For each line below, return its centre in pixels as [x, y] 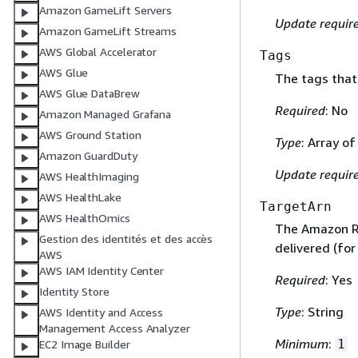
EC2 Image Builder [85, 344]
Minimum [301, 343]
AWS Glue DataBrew [89, 93]
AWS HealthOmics [85, 218]
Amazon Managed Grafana [105, 114]
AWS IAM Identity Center [102, 271]
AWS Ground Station [90, 135]
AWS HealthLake [80, 197]
